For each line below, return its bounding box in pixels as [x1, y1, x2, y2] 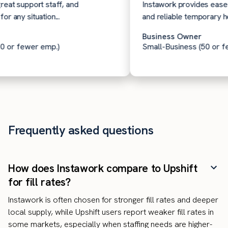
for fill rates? [8, 175, 71, 189]
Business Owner [131, 31, 191, 42]
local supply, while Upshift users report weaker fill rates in [8, 207, 214, 218]
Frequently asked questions [8, 122, 154, 138]
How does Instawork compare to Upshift [8, 161, 197, 176]
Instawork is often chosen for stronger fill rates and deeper [8, 194, 218, 206]
